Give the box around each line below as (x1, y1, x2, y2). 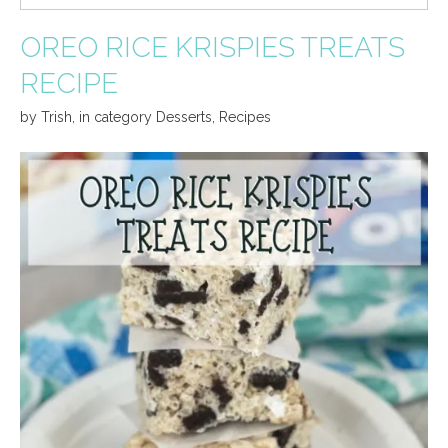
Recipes (219, 108, 271, 125)
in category (79, 108, 156, 125)
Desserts (156, 108, 212, 125)
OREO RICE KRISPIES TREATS (20, 30, 405, 64)
